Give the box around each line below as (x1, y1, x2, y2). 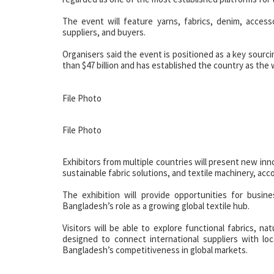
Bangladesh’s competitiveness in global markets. (62, 244, 248, 256)
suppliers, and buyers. (62, 26, 146, 39)
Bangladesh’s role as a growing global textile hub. (62, 200, 250, 212)
